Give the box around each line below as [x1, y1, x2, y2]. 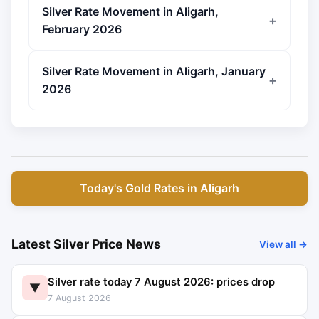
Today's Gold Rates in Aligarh [80, 181, 239, 195]
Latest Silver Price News [11, 236, 161, 251]
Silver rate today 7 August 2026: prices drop [48, 276, 275, 288]
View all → [259, 238, 308, 250]
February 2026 [42, 22, 122, 36]
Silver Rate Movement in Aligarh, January [42, 64, 266, 78]
